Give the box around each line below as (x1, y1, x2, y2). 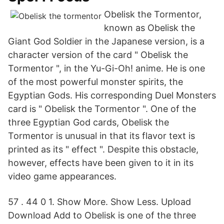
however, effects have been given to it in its (8, 157, 193, 168)
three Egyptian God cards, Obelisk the (8, 117, 169, 127)
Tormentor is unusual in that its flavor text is (8, 130, 195, 141)
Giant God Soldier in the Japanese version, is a (8, 36, 204, 46)
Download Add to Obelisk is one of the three (8, 210, 196, 220)
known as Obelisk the (104, 22, 195, 33)
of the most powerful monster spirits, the (8, 76, 183, 87)
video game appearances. (8, 171, 116, 181)
